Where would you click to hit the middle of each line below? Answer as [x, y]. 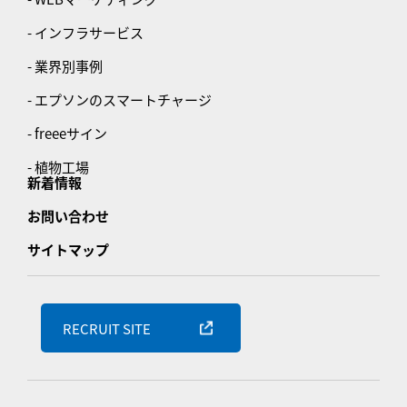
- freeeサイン [67, 134]
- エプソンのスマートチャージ [119, 100]
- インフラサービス [85, 33]
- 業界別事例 [65, 66]
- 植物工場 [58, 167]
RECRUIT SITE [107, 328]
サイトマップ [68, 250]
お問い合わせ [68, 216]
